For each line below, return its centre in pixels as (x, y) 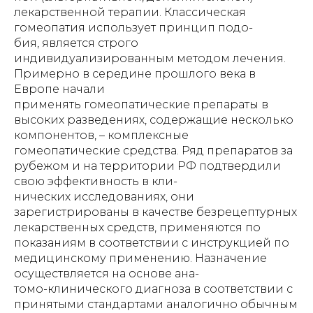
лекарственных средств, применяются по (137, 227)
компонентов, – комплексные (101, 135)
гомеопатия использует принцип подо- (133, 28)
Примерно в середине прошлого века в (135, 74)
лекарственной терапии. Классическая (130, 12)
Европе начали (59, 89)
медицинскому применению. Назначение (140, 258)
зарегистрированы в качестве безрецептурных (155, 212)
